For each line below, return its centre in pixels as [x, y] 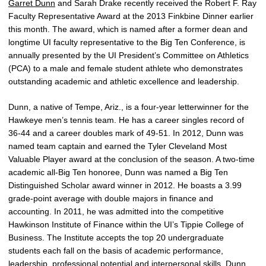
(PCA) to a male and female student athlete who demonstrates [126, 69]
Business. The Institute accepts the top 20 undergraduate [116, 238]
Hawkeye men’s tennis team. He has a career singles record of [126, 120]
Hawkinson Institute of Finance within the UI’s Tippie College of [126, 225]
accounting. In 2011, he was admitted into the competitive [116, 212]
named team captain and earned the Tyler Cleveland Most [118, 146]
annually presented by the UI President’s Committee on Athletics [129, 56]
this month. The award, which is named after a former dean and [128, 29]
